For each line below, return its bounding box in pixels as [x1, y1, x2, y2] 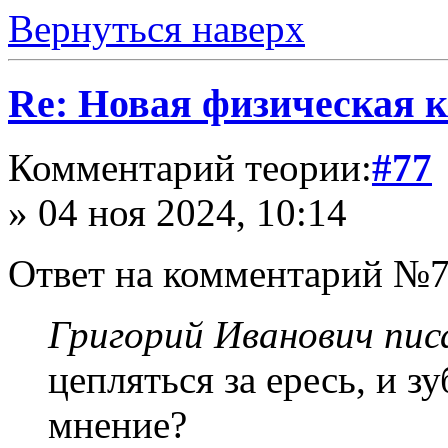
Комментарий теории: [8, 146, 372, 190]
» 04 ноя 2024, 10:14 [8, 191, 347, 235]
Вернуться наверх [8, 7, 305, 51]
